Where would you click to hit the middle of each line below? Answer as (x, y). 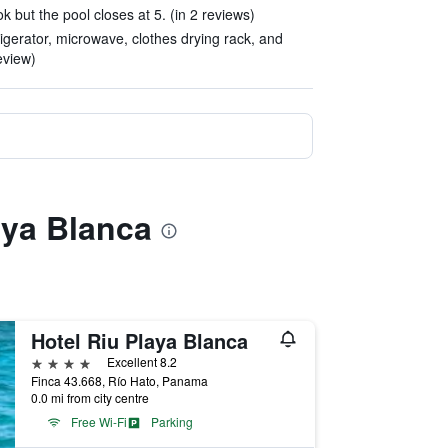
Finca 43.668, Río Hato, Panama (119, 380)
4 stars (53, 361)
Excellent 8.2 (141, 361)
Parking (171, 421)
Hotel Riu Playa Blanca (139, 340)
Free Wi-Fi (98, 421)
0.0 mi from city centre (89, 397)
